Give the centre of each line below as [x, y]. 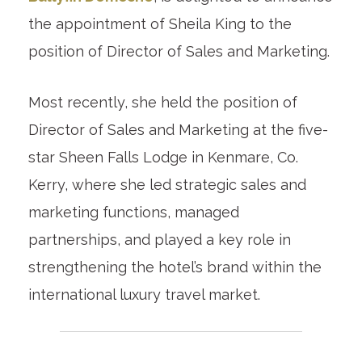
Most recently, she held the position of [162, 102]
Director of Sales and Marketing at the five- [178, 129]
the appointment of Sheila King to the [160, 23]
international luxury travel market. [144, 294]
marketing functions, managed [133, 212]
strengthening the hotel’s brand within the [175, 267]
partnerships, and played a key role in [159, 239]
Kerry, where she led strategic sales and [167, 184]
